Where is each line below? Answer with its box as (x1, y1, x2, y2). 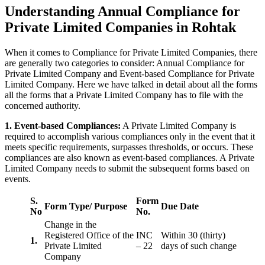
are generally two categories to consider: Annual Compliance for (5, 58, 244, 69)
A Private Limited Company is (121, 121, 236, 131)
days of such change (161, 241, 237, 251)
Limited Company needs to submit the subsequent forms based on (5, 163, 250, 174)
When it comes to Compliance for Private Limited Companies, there (5, 47, 257, 58)
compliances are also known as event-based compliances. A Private (5, 153, 254, 163)
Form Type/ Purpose (44, 201, 127, 212)
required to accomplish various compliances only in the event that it (5, 131, 255, 142)
